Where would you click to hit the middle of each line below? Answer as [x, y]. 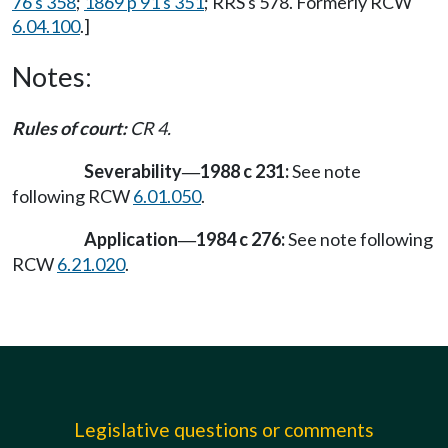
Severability [133, 171]
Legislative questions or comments [224, 429]
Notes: [52, 76]
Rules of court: [71, 128]
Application [131, 239]
